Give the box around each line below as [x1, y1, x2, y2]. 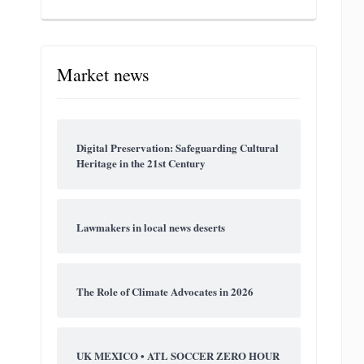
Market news [57, 63, 150, 87]
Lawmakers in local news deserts [76, 219, 226, 236]
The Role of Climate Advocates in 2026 [76, 284, 254, 300]
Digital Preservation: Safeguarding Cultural [76, 140, 279, 156]
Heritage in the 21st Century [76, 155, 206, 171]
